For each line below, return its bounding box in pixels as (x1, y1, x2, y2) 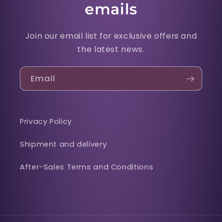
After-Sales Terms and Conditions (20, 162, 154, 172)
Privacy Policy (20, 116, 72, 126)
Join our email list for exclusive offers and (25, 30, 197, 42)
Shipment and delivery (20, 139, 107, 149)
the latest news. (77, 44, 145, 55)
